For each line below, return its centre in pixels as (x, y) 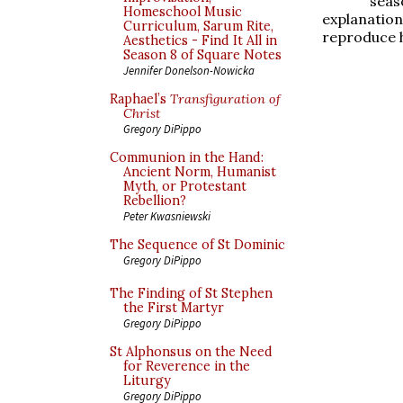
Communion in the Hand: (187, 157)
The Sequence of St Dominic (197, 245)
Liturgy (147, 381)
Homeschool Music (183, 12)
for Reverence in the (187, 366)
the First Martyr (174, 308)
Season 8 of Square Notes (202, 55)
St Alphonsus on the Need (191, 352)
